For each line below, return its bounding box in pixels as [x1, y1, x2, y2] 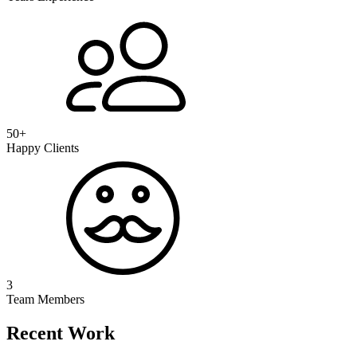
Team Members [6, 292, 84, 307]
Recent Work [6, 323, 115, 344]
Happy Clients [6, 141, 79, 155]
